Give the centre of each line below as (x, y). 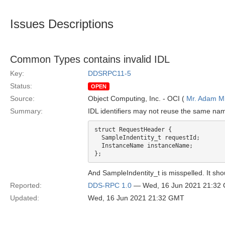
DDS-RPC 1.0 (110, 185)
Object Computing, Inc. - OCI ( (137, 98)
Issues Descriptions (62, 24)
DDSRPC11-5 (109, 73)
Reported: (26, 185)
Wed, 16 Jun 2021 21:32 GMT (136, 198)
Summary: (26, 111)
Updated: (25, 198)
